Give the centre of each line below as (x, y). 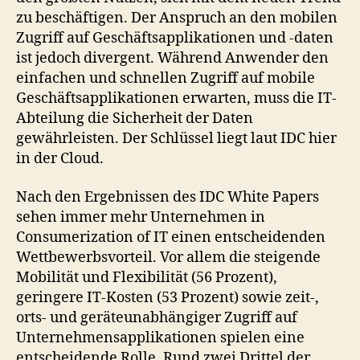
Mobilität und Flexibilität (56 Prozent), (147, 277)
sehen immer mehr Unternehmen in (141, 217)
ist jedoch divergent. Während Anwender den (172, 58)
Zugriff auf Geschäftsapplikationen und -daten (175, 38)
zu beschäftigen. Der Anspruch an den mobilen (177, 18)
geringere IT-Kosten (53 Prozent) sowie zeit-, (168, 297)
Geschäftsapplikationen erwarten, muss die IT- (176, 98)
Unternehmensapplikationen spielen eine (160, 337)
